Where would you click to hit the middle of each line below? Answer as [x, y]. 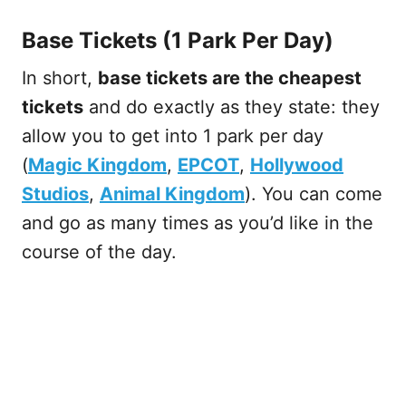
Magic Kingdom [97, 165]
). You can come [314, 194]
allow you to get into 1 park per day [173, 136]
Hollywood [297, 165]
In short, [60, 78]
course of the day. [102, 252]
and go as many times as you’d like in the [198, 223]
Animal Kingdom [172, 194]
